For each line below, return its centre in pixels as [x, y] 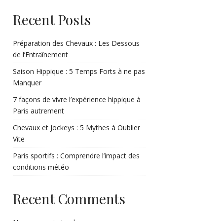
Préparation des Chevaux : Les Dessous [76, 43]
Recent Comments [69, 199]
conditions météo [41, 167]
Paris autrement [38, 111]
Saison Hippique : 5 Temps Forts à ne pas [79, 71]
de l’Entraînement [40, 55]
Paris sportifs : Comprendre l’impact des [76, 156]
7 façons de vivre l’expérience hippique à [77, 99]
